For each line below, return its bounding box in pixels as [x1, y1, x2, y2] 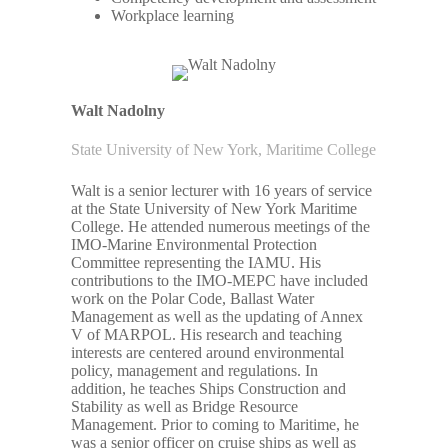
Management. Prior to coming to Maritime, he [71, 416, 360, 434]
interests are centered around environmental [71, 344, 345, 362]
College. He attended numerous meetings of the [71, 218, 371, 236]
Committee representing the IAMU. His [71, 254, 322, 272]
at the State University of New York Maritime [71, 200, 358, 218]
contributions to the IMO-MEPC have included [71, 272, 369, 290]
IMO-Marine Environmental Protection [71, 236, 318, 254]
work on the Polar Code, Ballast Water [71, 290, 315, 308]
